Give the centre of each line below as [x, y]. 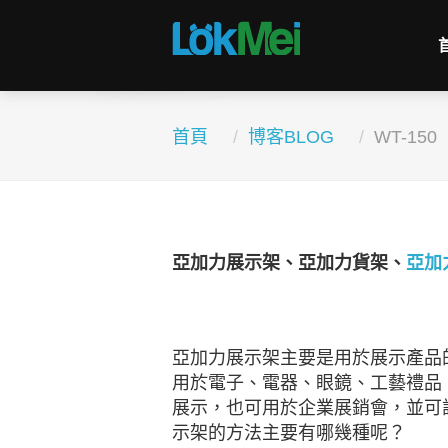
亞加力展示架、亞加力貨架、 [289, 263]
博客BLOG [291, 137]
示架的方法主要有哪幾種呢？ [289, 433]
